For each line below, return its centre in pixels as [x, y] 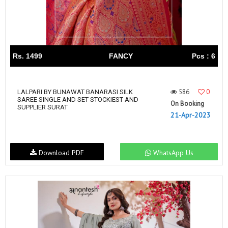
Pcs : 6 [204, 56]
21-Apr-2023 [191, 115]
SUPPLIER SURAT [42, 107]
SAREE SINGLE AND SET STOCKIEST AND [78, 99]
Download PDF [60, 153]
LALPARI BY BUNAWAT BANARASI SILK [75, 92]
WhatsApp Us [172, 153]
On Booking [187, 103]
